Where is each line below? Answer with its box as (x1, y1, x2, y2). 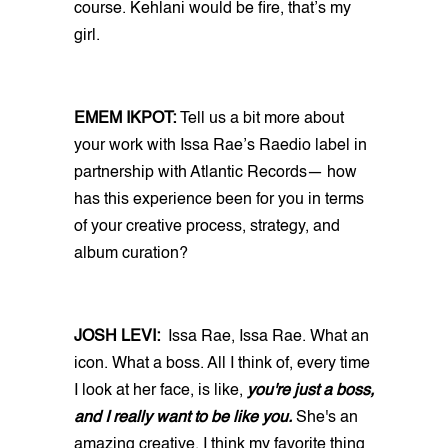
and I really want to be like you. (74, 409, 292, 426)
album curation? (74, 245, 188, 262)
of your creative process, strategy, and (74, 218, 340, 235)
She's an (292, 409, 358, 426)
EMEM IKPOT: (74, 110, 176, 127)
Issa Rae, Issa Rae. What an (160, 328, 369, 345)
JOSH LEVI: (74, 328, 160, 345)
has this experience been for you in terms (74, 191, 364, 208)
